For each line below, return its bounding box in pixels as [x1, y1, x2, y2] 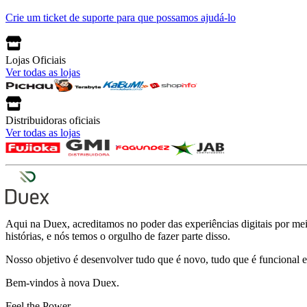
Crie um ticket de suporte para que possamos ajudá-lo [5, 11, 236, 23]
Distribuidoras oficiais [5, 114, 100, 126]
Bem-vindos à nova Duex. [5, 276, 119, 288]
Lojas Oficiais [5, 53, 66, 66]
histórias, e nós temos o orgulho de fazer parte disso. [5, 230, 230, 242]
